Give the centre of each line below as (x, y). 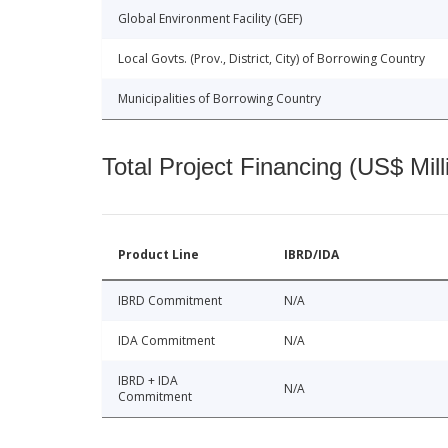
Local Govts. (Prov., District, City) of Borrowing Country (271, 58)
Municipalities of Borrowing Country (219, 98)
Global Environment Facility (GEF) (210, 18)
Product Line (158, 254)
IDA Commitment (166, 340)
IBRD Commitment (170, 300)
